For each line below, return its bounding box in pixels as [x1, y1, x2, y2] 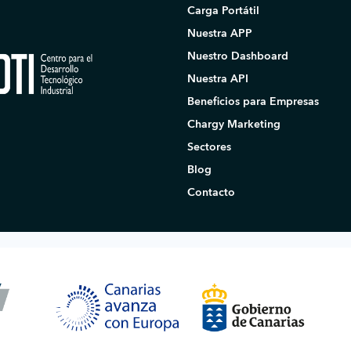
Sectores [187, 139, 231, 155]
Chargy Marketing [187, 117, 280, 132]
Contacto [187, 185, 235, 201]
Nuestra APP [187, 26, 252, 42]
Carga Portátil [187, 3, 259, 19]
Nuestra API [187, 71, 248, 87]
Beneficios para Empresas [187, 94, 319, 110]
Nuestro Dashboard [187, 49, 288, 64]
